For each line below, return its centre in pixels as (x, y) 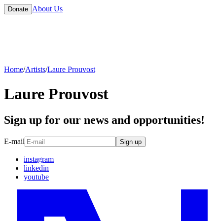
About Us (47, 9)
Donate (18, 9)
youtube (36, 177)
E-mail (14, 141)
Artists (35, 70)
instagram (39, 159)
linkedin (36, 168)
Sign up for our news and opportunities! (104, 120)
